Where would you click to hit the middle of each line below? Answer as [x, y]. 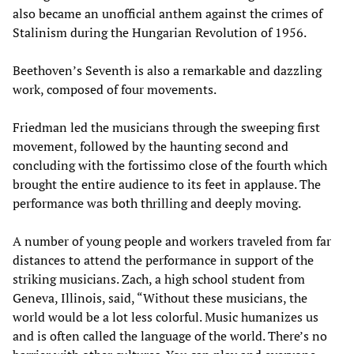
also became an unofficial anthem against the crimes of [168, 13]
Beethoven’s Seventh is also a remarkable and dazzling [167, 70]
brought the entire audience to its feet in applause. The [167, 184]
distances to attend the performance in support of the [163, 260]
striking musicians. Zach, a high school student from [159, 279]
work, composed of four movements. [115, 89]
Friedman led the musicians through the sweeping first [166, 127]
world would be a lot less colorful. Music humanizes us [166, 316]
